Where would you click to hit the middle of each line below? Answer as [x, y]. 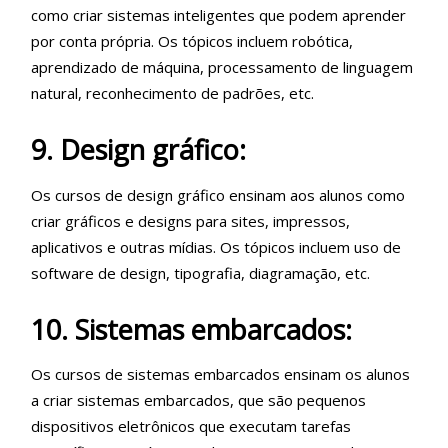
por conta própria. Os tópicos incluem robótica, [192, 41]
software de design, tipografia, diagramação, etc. [200, 272]
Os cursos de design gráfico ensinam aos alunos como [218, 194]
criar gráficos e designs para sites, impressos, [190, 220]
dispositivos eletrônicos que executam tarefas [191, 426]
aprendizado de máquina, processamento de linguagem [222, 67]
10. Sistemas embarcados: [191, 329]
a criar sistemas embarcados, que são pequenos [198, 400]
